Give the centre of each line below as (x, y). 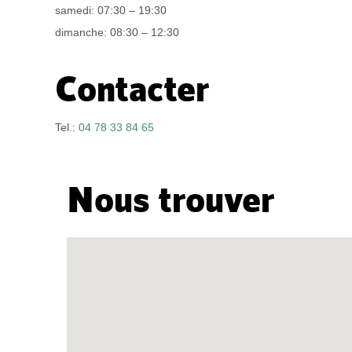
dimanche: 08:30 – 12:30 (117, 32)
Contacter (132, 88)
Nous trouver (171, 199)
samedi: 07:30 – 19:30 (111, 10)
